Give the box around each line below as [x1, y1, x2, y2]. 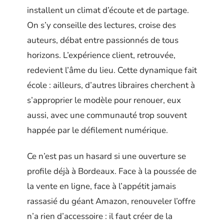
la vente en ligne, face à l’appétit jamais [27, 180, 176, 192]
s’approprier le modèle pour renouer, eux [27, 94, 181, 106]
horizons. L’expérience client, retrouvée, [27, 49, 175, 61]
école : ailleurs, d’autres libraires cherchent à [27, 79, 195, 91]
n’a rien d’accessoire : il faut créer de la [27, 210, 172, 222]
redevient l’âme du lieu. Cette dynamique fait [27, 64, 197, 76]
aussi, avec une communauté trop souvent [27, 109, 187, 121]
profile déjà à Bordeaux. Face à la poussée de [27, 165, 196, 177]
